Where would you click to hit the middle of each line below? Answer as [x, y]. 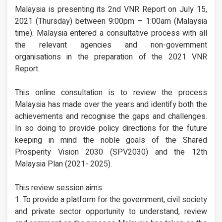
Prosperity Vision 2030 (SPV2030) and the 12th [111, 152]
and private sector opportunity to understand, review [111, 211]
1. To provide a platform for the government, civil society [111, 199]
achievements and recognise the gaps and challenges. [111, 116]
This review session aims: [59, 188]
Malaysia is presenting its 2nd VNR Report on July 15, [111, 9]
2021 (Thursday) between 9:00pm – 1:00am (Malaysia [111, 21]
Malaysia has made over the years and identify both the [111, 104]
